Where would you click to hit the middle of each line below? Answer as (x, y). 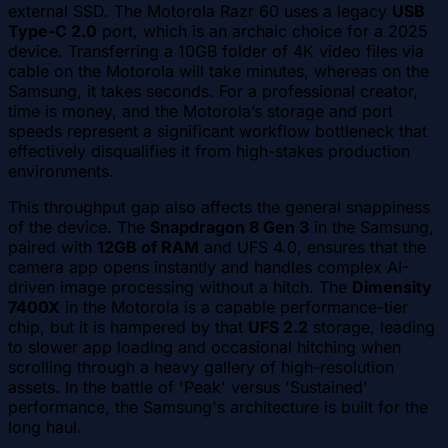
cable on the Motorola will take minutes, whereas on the (218, 71)
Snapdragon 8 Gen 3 (229, 227)
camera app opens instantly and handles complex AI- (208, 267)
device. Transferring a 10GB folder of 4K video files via (216, 51)
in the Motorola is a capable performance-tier (234, 307)
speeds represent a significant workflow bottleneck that (217, 131)
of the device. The (79, 227)
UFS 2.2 (278, 327)
